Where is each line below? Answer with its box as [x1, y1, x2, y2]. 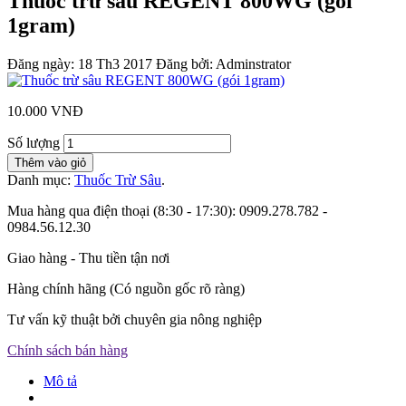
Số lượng [7, 134, 60, 150]
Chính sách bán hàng [7, 342, 128, 358]
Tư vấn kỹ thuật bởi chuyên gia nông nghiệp [7, 311, 262, 327]
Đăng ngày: [7, 55, 74, 72]
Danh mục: [7, 171, 74, 188]
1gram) [7, 13, 75, 37]
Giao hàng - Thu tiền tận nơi [7, 249, 169, 266]
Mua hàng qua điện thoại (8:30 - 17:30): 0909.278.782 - [7, 202, 327, 218]
